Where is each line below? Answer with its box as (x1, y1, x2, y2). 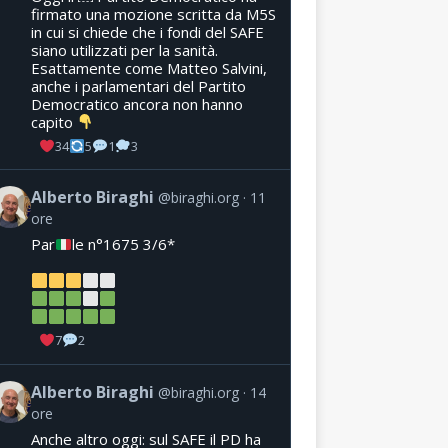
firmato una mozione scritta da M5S (30, 3, 276, 24)
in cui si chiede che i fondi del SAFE (30, 21, 264, 42)
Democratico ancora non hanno (30, 93, 243, 114)
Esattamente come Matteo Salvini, (30, 57, 267, 78)
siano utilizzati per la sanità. (30, 39, 218, 60)
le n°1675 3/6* (71, 234, 175, 255)
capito (30, 111, 77, 132)
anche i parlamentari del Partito (30, 75, 246, 96)
